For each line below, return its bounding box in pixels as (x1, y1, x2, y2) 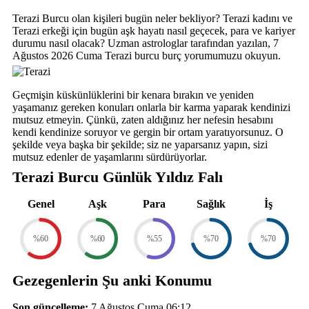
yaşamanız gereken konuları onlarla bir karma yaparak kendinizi (12, 101, 290, 114)
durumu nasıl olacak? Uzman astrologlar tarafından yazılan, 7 (12, 37, 279, 50)
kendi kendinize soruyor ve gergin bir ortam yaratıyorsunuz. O (12, 126, 283, 139)
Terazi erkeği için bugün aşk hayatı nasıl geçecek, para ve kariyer (12, 25, 295, 37)
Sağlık (197, 198, 226, 210)
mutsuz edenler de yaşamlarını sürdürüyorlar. (12, 151, 207, 163)
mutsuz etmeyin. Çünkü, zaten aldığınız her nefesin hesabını (12, 114, 273, 126)
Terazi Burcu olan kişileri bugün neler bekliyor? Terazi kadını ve (12, 12, 292, 25)
